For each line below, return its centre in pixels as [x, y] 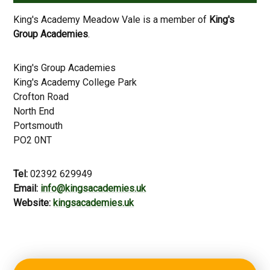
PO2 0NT [33, 140]
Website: [32, 203]
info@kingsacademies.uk [93, 189]
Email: [27, 189]
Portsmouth [38, 126]
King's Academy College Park [75, 83]
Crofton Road [41, 97]
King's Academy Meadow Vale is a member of [111, 20]
